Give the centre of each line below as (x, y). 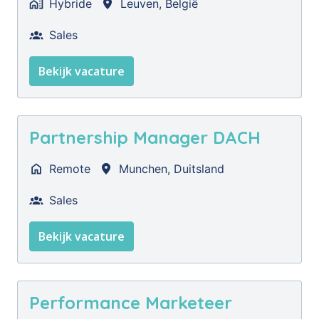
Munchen (143, 169)
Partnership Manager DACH (145, 137)
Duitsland (199, 169)
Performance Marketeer (131, 303)
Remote (70, 169)
